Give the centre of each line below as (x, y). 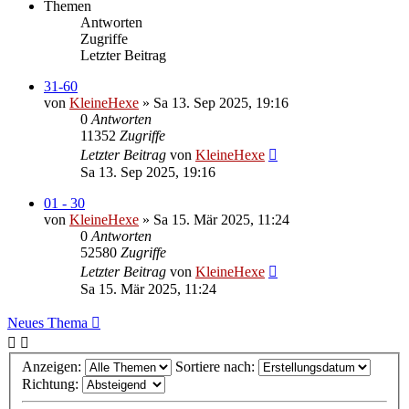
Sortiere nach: (217, 367)
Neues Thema (47, 322)
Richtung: (52, 384)
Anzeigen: (53, 367)
